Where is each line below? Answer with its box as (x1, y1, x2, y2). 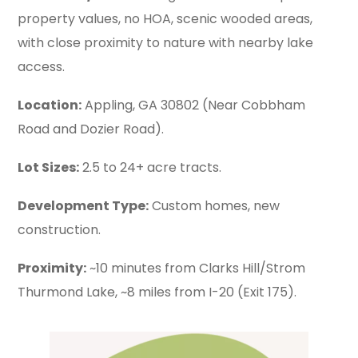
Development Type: (18, 196, 149, 215)
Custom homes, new (149, 196, 280, 215)
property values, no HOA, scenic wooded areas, (18, 9, 313, 28)
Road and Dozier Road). (18, 119, 165, 138)
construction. (18, 220, 101, 239)
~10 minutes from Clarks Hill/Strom (86, 258, 306, 277)
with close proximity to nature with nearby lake (18, 33, 314, 52)
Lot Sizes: (18, 157, 80, 177)
